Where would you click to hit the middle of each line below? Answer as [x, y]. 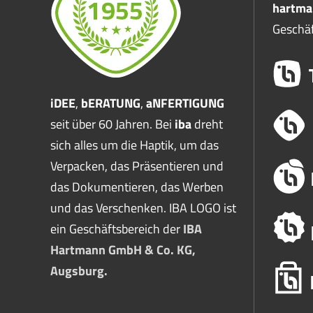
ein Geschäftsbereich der [117, 229]
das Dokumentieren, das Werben [137, 187]
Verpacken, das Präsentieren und [137, 166]
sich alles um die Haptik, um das [134, 145]
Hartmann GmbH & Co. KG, [123, 250]
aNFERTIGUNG [185, 103]
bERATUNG [111, 103]
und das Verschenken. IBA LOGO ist [143, 208]
